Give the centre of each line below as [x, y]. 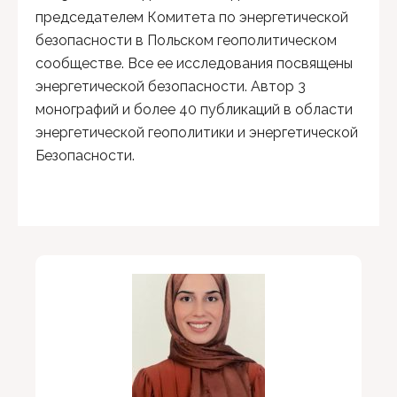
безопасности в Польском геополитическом [186, 40]
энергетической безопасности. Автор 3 [171, 86]
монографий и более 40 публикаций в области [194, 109]
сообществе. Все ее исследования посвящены [194, 63]
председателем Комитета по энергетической [192, 17]
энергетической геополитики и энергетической [197, 132]
